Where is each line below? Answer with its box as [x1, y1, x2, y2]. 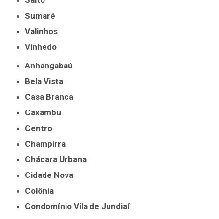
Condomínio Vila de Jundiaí [31, 201, 130, 212]
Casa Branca [31, 92, 74, 102]
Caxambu [31, 108, 62, 118]
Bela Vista [30, 76, 64, 87]
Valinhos [30, 26, 58, 37]
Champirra [31, 139, 66, 149]
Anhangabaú [30, 61, 73, 71]
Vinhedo [30, 42, 57, 52]
